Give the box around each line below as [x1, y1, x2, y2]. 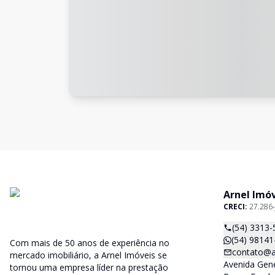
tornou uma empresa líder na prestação [10, 261, 168, 273]
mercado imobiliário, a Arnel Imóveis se [10, 249, 167, 261]
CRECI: [223, 201, 249, 212]
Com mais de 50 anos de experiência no [10, 237, 169, 249]
